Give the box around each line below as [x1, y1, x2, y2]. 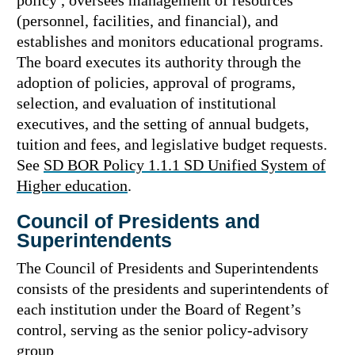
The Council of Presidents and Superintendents [17, 259, 319, 277]
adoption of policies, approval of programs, [17, 74, 296, 91]
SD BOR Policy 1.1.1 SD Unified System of [44, 156, 326, 174]
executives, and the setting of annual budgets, [17, 115, 309, 132]
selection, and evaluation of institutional [17, 94, 277, 112]
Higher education [17, 177, 128, 194]
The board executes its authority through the [17, 53, 301, 71]
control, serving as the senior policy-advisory [17, 321, 308, 338]
